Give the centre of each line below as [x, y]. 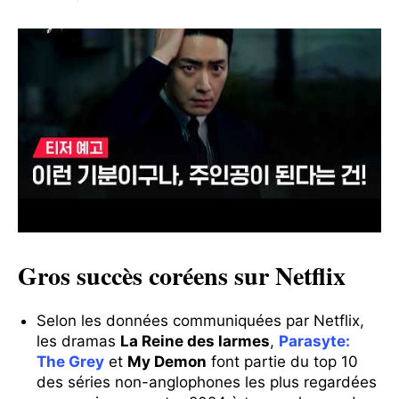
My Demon [167, 362]
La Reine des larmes [195, 342]
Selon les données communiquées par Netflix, [200, 321]
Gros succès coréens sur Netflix [182, 276]
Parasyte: [314, 342]
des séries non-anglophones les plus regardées [207, 383]
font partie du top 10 [282, 362]
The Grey [70, 362]
